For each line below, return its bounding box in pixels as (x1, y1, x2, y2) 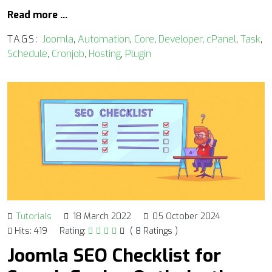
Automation (78, 32, 130, 46)
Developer (158, 32, 202, 46)
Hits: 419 (12, 225, 47, 237)
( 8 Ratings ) (130, 225, 178, 237)
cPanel (206, 32, 236, 46)
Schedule (7, 47, 47, 60)
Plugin (125, 47, 151, 60)
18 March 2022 (73, 210, 131, 222)
